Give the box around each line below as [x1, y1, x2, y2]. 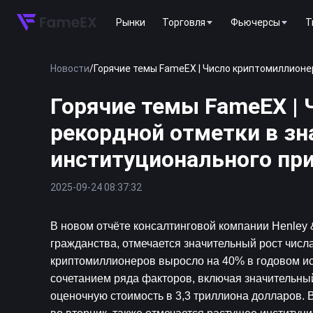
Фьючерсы [231, 15, 280, 29]
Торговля [162, 15, 205, 29]
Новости [50, 62, 89, 75]
